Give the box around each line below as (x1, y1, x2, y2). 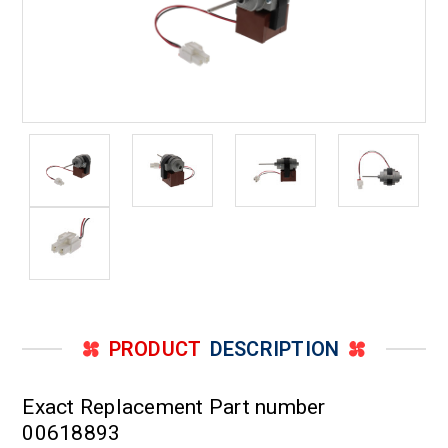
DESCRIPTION (209, 336, 340, 361)
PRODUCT (108, 336, 202, 361)
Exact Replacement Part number (22, 394, 326, 419)
